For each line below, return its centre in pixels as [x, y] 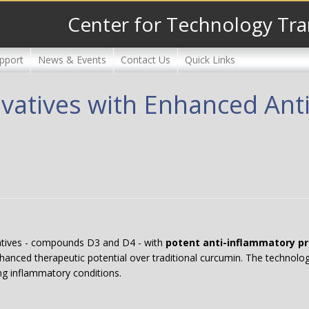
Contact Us [146, 59]
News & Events [72, 59]
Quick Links [210, 59]
